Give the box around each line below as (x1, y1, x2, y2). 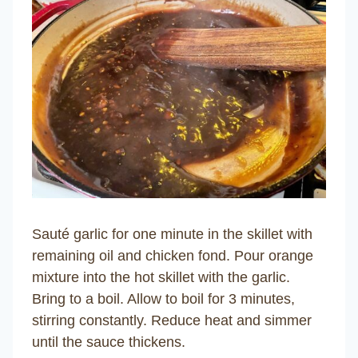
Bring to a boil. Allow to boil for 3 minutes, (32, 290, 295, 307)
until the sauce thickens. (32, 333, 185, 350)
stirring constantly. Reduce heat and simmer (32, 312, 312, 328)
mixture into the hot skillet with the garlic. (32, 268, 290, 285)
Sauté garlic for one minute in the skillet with (32, 225, 312, 242)
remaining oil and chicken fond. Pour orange (32, 247, 313, 264)
